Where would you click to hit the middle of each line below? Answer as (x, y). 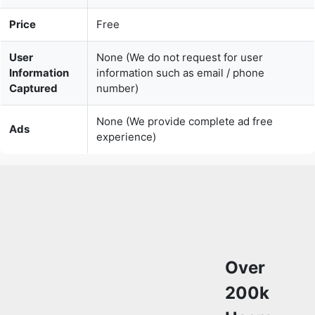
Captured (33, 73)
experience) (126, 122)
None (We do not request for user (180, 43)
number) (117, 73)
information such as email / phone (180, 58)
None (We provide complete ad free (185, 107)
